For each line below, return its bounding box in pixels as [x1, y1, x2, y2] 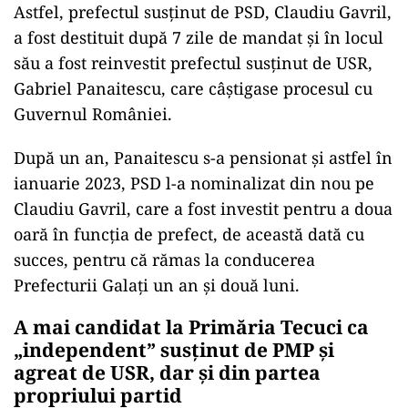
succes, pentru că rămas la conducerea [14, 249, 315, 270]
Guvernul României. [14, 103, 172, 125]
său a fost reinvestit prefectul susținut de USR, [14, 52, 372, 74]
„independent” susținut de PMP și [14, 337, 334, 362]
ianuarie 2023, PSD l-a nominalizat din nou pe [14, 172, 374, 194]
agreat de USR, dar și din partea [14, 360, 321, 385]
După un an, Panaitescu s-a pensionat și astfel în [14, 147, 393, 168]
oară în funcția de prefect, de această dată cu [14, 223, 364, 245]
